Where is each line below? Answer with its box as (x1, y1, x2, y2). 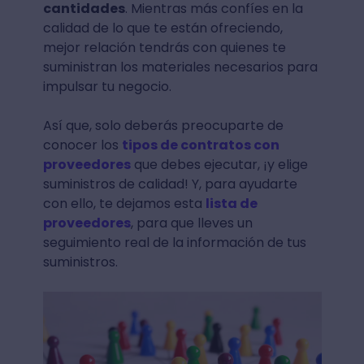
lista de (205, 193, 258, 213)
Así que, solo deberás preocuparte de (42, 115, 284, 135)
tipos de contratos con (121, 135, 279, 154)
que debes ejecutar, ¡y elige (130, 154, 308, 174)
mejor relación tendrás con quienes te (42, 37, 286, 57)
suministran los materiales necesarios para (42, 57, 318, 76)
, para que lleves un (130, 213, 253, 232)
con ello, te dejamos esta (42, 193, 206, 213)
